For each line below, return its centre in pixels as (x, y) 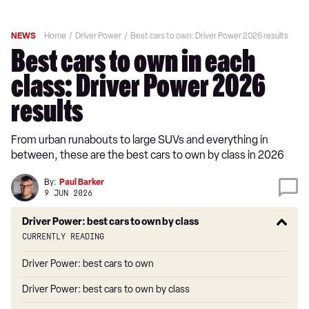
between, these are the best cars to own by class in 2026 (148, 155)
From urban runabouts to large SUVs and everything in (140, 140)
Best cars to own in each (133, 65)
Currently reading (63, 237)
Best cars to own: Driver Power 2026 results (209, 36)
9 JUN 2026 (68, 193)
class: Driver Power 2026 (138, 90)
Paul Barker (82, 182)
